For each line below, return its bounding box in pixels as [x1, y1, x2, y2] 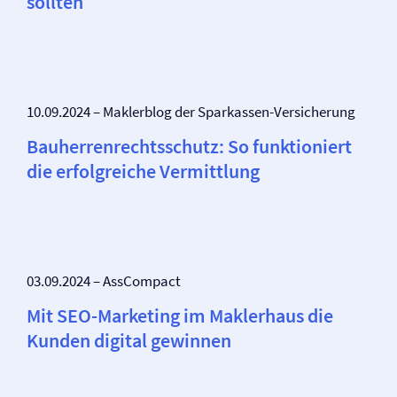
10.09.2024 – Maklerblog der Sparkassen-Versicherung [27, 102, 355, 121]
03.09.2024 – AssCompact [27, 271, 181, 291]
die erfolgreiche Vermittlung [27, 159, 260, 183]
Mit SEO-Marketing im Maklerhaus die [27, 303, 333, 328]
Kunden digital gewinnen [27, 328, 231, 353]
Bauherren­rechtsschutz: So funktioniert [27, 134, 352, 159]
